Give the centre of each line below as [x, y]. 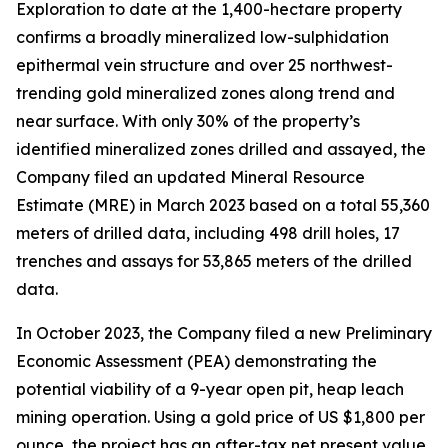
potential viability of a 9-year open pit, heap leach [210, 389]
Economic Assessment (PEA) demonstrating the [196, 361]
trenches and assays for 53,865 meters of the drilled [214, 261]
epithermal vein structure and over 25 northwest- [204, 65]
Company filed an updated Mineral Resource [190, 177]
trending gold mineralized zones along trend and [205, 93]
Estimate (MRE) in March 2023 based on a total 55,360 [223, 205]
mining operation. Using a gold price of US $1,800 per [220, 417]
